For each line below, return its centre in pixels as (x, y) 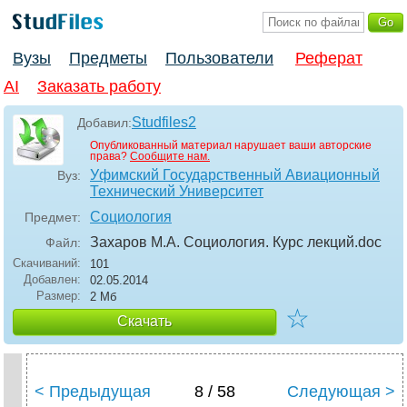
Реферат (329, 59)
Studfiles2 (164, 123)
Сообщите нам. (170, 157)
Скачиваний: (47, 263)
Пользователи (219, 59)
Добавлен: (52, 280)
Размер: (59, 296)
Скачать (144, 322)
